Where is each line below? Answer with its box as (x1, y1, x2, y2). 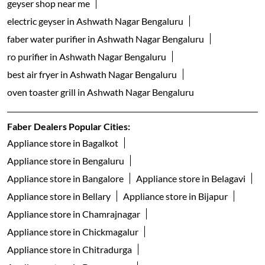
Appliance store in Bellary (7, 190, 111, 202)
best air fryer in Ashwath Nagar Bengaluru (7, 69, 177, 80)
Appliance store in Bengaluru (7, 155, 124, 167)
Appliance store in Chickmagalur (7, 226, 138, 238)
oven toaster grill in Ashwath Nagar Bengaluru (7, 86, 194, 98)
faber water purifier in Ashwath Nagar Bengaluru (7, 33, 204, 45)
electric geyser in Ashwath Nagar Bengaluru (7, 15, 183, 27)
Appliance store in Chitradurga (7, 244, 132, 256)
